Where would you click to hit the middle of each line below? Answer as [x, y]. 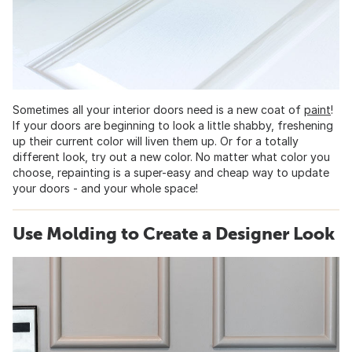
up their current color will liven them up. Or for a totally [156, 141]
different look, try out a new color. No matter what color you [171, 156]
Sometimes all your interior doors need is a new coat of [158, 109]
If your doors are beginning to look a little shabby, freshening [173, 125]
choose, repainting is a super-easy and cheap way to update [171, 172]
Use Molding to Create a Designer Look [174, 233]
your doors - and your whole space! [105, 188]
